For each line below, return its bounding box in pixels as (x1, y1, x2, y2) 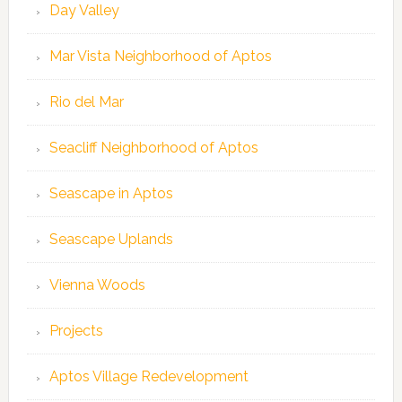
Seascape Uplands (48, 231, 173, 249)
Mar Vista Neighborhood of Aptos (48, 48, 272, 66)
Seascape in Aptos (48, 185, 173, 203)
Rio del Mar (48, 93, 124, 111)
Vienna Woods (48, 276, 145, 294)
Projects (48, 322, 103, 340)
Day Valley (48, 2, 119, 20)
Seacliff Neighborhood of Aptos (48, 139, 258, 157)
